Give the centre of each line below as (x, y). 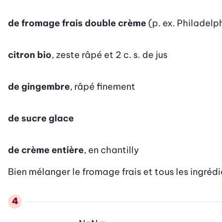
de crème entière (46, 150)
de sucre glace (41, 118)
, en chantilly (111, 150)
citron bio (30, 55)
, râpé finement (103, 86)
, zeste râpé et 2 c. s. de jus (110, 55)
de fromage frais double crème (77, 23)
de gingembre (39, 86)
